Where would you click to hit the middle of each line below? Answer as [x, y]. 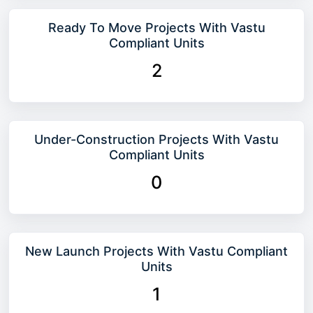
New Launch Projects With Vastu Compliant [156, 251]
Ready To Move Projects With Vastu [156, 28]
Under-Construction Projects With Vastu [156, 139]
